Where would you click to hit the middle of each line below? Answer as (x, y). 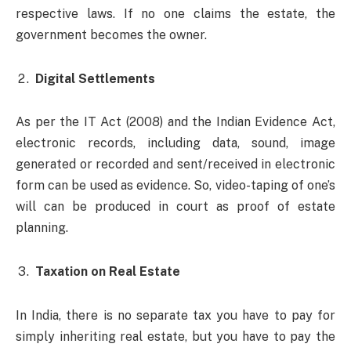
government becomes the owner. (111, 35)
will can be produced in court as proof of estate (175, 207)
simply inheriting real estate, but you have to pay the (175, 336)
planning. (42, 228)
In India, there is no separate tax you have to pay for (175, 315)
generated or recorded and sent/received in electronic (175, 165)
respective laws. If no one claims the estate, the (175, 14)
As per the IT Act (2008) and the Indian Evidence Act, (175, 122)
